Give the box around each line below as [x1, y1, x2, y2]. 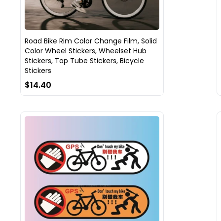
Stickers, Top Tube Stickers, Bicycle [24, 56, 144, 66]
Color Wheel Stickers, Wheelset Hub [24, 46, 147, 56]
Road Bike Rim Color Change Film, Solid [24, 36, 157, 46]
